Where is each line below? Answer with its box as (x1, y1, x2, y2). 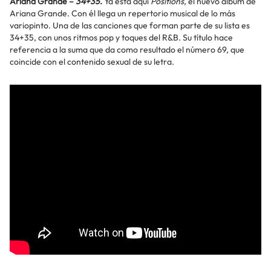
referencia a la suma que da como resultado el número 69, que (10, 44, 244, 56)
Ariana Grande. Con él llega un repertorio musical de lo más (10, 8, 235, 19)
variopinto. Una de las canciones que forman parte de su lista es (10, 20, 250, 31)
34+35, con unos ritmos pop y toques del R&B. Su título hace (10, 32, 233, 44)
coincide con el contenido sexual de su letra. (10, 56, 174, 68)
